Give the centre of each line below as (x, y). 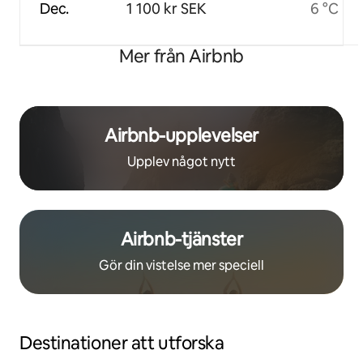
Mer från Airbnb (181, 56)
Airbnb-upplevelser (181, 135)
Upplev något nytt (181, 161)
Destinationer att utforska (122, 343)
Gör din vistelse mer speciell (181, 265)
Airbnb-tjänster (181, 239)
